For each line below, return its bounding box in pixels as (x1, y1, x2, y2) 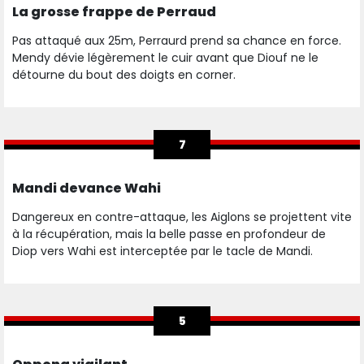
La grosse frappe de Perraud (12, 2, 216, 22)
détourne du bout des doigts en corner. (12, 67, 239, 84)
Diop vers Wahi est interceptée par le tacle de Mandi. (12, 243, 316, 260)
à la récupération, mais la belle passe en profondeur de (12, 226, 326, 243)
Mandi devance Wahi (12, 179, 161, 198)
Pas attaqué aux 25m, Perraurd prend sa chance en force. (12, 32, 341, 50)
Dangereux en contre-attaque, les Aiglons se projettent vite (12, 209, 352, 226)
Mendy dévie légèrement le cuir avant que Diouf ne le (12, 50, 318, 67)
